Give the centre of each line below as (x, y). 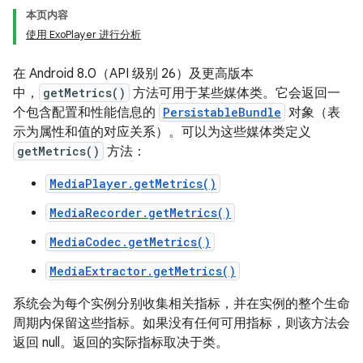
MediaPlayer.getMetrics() (133, 184)
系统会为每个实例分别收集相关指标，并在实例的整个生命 (181, 304)
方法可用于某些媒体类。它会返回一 (235, 93)
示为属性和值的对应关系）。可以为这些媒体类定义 (162, 132)
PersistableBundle (222, 112)
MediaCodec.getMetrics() (130, 242)
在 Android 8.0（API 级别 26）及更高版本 (133, 74)
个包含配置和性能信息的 (86, 113)
